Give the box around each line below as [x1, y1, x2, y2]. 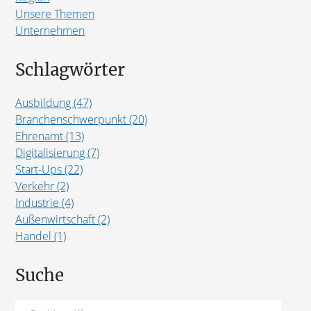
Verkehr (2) [15, 178, 69, 194]
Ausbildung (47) [15, 94, 92, 110]
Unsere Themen [15, 6, 95, 22]
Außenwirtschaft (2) [15, 211, 110, 227]
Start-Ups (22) [15, 161, 83, 177]
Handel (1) [15, 228, 67, 244]
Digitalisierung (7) [15, 144, 100, 160]
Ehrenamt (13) [15, 128, 85, 144]
